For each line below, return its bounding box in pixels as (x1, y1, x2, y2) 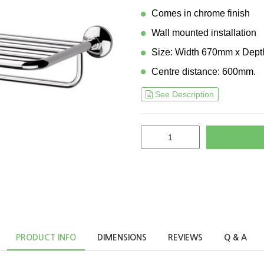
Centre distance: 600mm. (151, 66, 256, 77)
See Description (155, 89, 214, 99)
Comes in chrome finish (151, 8, 250, 19)
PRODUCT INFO (16, 233, 76, 242)
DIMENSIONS (97, 233, 147, 242)
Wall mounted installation (151, 28, 256, 38)
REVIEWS (168, 233, 203, 242)
